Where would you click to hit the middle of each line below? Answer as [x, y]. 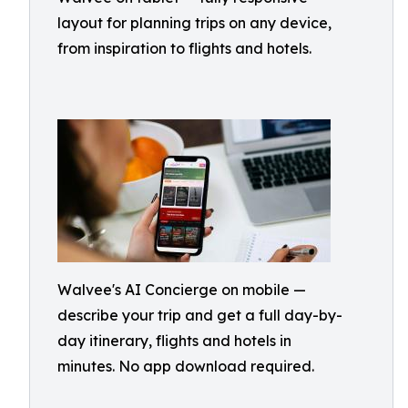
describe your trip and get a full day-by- [200, 315]
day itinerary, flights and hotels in [174, 341]
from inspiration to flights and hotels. [184, 48]
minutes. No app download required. [186, 366]
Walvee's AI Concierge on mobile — [182, 290]
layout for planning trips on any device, [194, 23]
